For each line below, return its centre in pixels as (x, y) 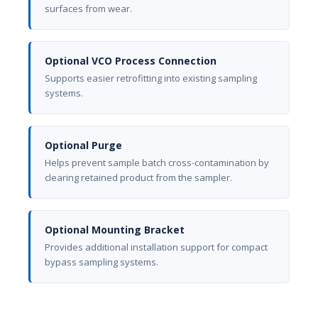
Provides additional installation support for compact (156, 247)
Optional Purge (83, 145)
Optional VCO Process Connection (131, 60)
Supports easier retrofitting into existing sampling (151, 78)
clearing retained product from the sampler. (138, 177)
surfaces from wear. (88, 8)
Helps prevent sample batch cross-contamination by (157, 162)
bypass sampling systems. (102, 262)
